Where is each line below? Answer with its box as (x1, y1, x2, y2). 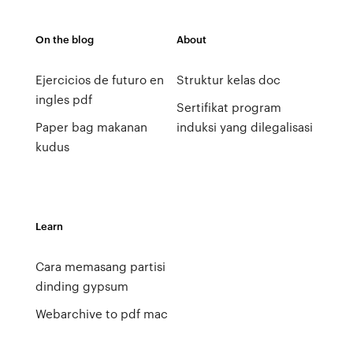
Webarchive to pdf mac (35, 305, 168, 322)
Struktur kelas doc (176, 71, 281, 88)
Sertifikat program (176, 98, 281, 116)
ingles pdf (35, 91, 92, 108)
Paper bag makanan (35, 118, 147, 136)
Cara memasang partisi (35, 258, 165, 275)
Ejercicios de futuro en (35, 71, 164, 88)
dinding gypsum (35, 277, 128, 295)
